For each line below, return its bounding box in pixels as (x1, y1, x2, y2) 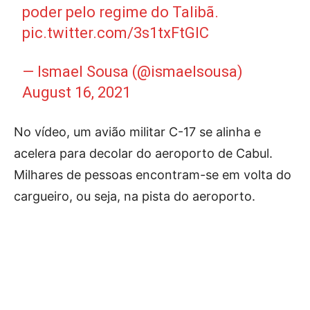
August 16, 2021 (22, 84, 131, 101)
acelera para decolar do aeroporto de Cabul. (14, 146, 273, 161)
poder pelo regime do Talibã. (22, 3, 219, 21)
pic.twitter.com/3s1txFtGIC (22, 24, 210, 42)
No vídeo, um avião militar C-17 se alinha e (14, 125, 261, 139)
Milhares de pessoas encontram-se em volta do (14, 167, 291, 182)
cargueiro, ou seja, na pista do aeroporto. (14, 189, 255, 203)
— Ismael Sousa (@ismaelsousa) (22, 63, 244, 80)
